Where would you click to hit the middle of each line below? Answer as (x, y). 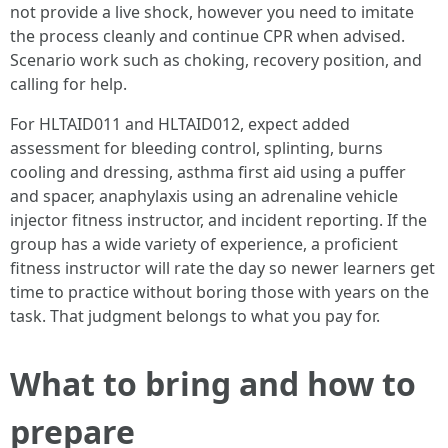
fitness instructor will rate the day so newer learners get (222, 268)
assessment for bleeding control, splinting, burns (196, 148)
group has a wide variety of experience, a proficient (204, 244)
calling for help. (68, 84)
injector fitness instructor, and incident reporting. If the (218, 220)
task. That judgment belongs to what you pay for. (195, 316)
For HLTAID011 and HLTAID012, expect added (180, 124)
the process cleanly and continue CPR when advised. (207, 36)
